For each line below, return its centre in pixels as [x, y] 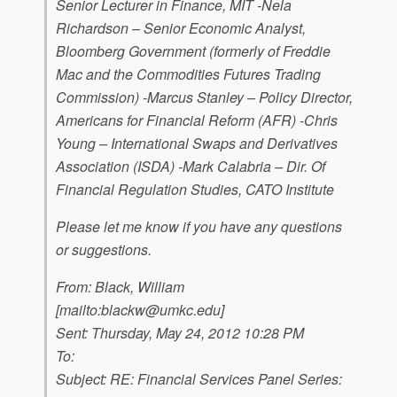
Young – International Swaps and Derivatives [197, 143]
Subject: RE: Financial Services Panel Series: [199, 379]
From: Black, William [120, 287]
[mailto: [78, 310]
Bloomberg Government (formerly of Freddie [193, 51]
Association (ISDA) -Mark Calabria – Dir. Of [191, 166]
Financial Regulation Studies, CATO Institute [195, 189]
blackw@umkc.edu [161, 310]
